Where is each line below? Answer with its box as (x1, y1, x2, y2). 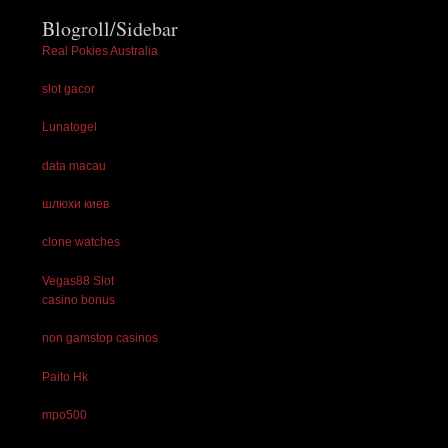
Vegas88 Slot (42, 273, 115, 288)
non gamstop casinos (42, 331, 159, 346)
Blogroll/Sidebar (42, 14, 179, 42)
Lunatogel (42, 120, 98, 135)
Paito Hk (42, 369, 89, 384)
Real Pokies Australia (42, 43, 159, 58)
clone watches (42, 235, 121, 250)
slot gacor (42, 81, 96, 96)
